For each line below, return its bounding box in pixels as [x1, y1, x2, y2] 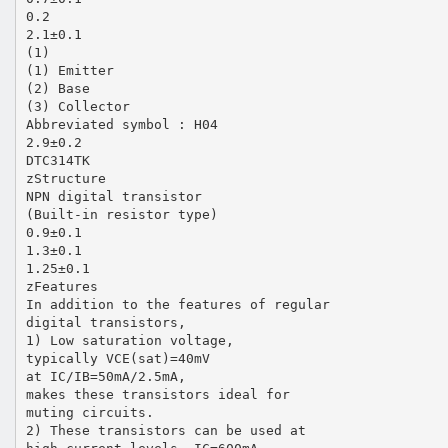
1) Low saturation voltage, [25, 332, 234, 348]
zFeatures [25, 278, 98, 294]
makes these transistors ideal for [25, 386, 290, 402]
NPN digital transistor [25, 188, 202, 204]
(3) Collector [25, 98, 130, 114]
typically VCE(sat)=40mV [25, 350, 210, 366]
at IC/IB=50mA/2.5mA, [25, 368, 186, 384]
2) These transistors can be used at [25, 422, 306, 438]
